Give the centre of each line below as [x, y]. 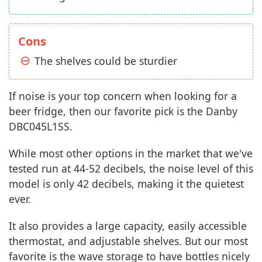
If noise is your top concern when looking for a [123, 96]
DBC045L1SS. [41, 126]
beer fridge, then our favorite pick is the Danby [123, 111]
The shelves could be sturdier [106, 61]
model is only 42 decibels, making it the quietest [126, 184]
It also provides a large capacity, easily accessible [128, 226]
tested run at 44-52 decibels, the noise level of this [131, 168]
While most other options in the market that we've [131, 153]
